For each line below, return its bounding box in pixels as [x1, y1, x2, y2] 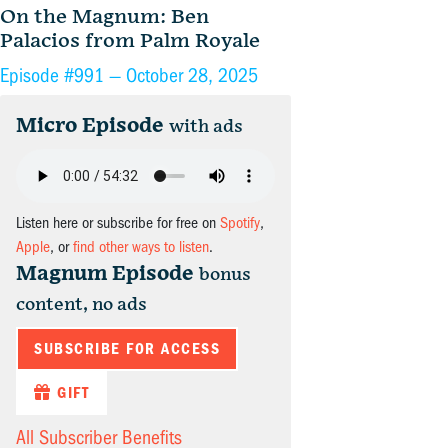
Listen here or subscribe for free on [16, 214, 220, 233]
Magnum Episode [16, 262, 194, 287]
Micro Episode [16, 114, 164, 139]
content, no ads [16, 294, 147, 316]
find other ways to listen [73, 238, 209, 257]
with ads [169, 116, 243, 138]
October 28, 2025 [126, 64, 258, 88]
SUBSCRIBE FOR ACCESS [34, 340, 220, 359]
